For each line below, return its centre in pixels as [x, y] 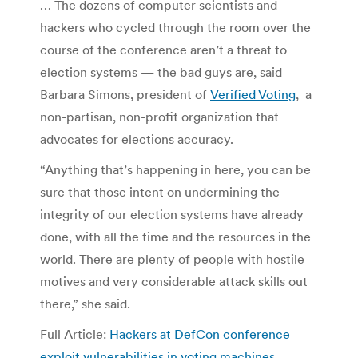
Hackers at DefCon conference [200, 334]
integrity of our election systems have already [172, 215]
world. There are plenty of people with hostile [172, 259]
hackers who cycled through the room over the [175, 28]
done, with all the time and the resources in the [175, 237]
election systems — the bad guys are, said [161, 72]
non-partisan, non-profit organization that [159, 117]
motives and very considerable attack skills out [174, 282]
